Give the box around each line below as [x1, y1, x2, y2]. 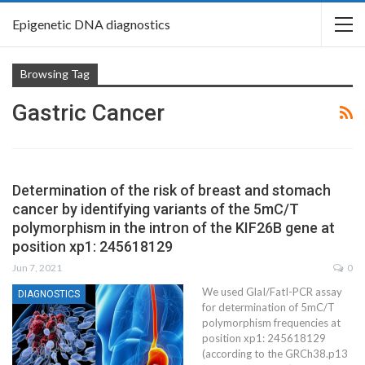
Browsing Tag [20, 67, 90, 81]
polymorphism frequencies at [202, 316, 341, 329]
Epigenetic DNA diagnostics [12, 16, 170, 32]
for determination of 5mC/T [202, 301, 335, 314]
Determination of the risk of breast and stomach [12, 182, 331, 199]
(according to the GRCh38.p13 [202, 347, 348, 360]
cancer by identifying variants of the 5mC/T [12, 200, 299, 218]
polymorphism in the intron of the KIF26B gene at [12, 219, 335, 236]
